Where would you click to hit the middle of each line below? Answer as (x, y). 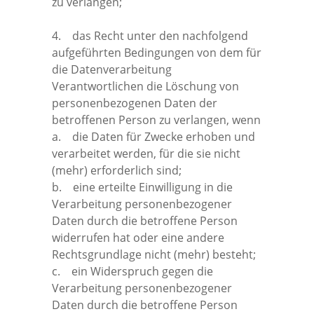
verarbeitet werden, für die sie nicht (146, 153)
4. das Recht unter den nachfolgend (150, 35)
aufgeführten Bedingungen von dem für (157, 52)
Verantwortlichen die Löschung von (145, 86)
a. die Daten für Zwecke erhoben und (153, 136)
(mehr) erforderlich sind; (117, 170)
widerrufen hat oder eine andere (138, 237)
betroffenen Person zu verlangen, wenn (156, 120)
